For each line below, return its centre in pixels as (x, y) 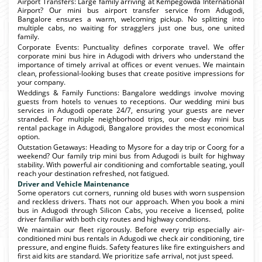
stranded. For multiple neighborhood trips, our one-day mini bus (131, 119)
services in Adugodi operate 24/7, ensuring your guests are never (131, 110)
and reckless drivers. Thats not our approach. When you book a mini (131, 201)
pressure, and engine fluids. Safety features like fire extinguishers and (131, 247)
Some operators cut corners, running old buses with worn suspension (131, 192)
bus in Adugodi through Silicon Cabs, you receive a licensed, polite (131, 210)
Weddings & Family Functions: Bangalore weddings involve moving (131, 92)
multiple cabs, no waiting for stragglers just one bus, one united (131, 27)
